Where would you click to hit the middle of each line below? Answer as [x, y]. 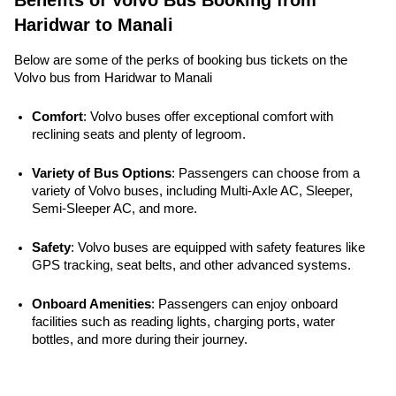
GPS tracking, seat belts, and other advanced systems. [193, 265]
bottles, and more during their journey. [140, 339]
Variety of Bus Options [102, 173]
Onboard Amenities [91, 304]
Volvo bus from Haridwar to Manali [113, 77]
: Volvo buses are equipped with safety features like [218, 247]
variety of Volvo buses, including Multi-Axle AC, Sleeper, [192, 191]
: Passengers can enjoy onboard [244, 304]
